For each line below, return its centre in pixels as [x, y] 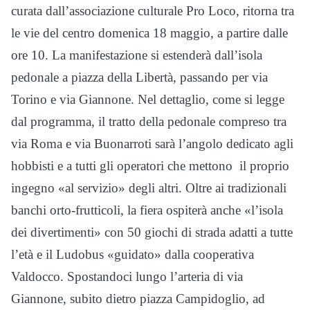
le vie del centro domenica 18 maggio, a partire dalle [149, 33]
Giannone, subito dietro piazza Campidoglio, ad [138, 299]
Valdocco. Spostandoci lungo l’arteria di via [127, 277]
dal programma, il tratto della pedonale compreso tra [149, 122]
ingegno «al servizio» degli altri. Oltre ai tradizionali [149, 188]
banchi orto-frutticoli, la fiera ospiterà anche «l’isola [147, 210]
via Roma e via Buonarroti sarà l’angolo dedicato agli [152, 144]
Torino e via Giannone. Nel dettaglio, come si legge [148, 100]
